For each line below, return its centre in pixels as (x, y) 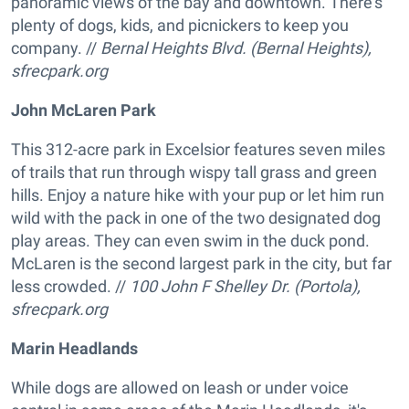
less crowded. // (70, 287)
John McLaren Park (84, 110)
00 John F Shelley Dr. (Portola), (250, 287)
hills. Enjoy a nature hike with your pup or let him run (198, 195)
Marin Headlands (74, 349)
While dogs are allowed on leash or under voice (180, 388)
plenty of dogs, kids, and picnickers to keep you (180, 26)
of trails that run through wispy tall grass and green (194, 173)
